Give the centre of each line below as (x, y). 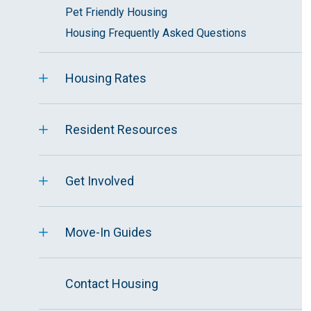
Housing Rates (106, 78)
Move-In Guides (109, 232)
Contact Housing (112, 284)
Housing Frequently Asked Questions (156, 33)
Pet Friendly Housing (116, 12)
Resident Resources (121, 129)
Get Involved (100, 181)
